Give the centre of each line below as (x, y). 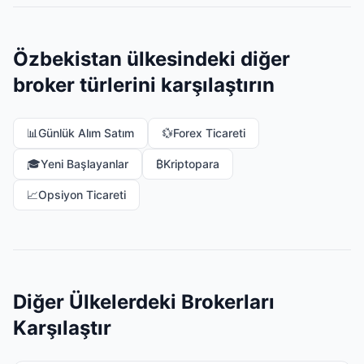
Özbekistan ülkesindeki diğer (152, 59)
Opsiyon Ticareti (82, 195)
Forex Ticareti (209, 133)
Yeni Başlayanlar (84, 164)
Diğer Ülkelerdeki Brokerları (144, 302)
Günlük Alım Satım (86, 133)
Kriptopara (191, 164)
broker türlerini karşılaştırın (144, 85)
